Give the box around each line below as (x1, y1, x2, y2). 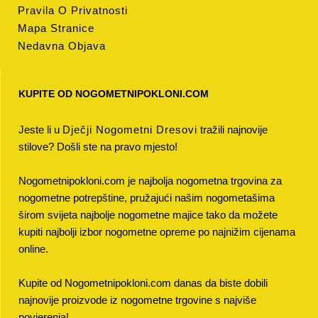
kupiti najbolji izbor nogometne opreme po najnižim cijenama (18, 226, 295, 238)
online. (18, 243, 48, 255)
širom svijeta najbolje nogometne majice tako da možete (18, 209, 278, 221)
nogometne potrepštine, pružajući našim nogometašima (18, 192, 275, 204)
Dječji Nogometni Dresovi (62, 124, 197, 136)
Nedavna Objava (18, 40, 106, 52)
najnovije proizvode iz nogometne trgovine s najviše (18, 294, 256, 306)
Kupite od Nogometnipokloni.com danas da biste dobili (18, 277, 268, 289)
